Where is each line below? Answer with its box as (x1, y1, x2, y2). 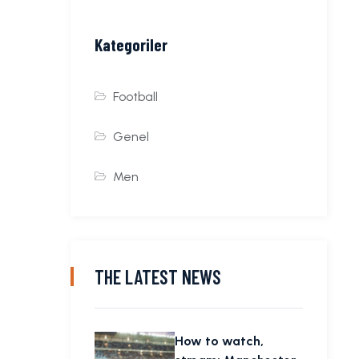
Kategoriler (95, 34, 167, 55)
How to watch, (175, 333, 264, 349)
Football (113, 89, 159, 105)
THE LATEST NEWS (95, 265, 221, 289)
